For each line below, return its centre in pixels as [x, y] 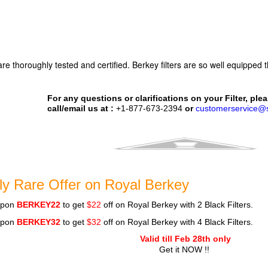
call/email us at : [82, 108]
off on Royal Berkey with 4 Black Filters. [177, 222]
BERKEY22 [40, 205]
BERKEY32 [40, 222]
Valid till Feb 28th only [185, 239]
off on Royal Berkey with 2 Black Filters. [177, 205]
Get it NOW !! [185, 249]
